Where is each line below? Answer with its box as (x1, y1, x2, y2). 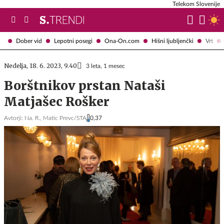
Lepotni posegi (54, 37, 92, 44)
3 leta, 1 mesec (86, 63, 125, 69)
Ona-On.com (104, 37, 139, 44)
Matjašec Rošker (4, 94, 109, 109)
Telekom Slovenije (172, 1, 220, 7)
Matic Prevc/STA (43, 115, 86, 121)
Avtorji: (4, 115, 23, 121)
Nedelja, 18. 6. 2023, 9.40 (4, 62, 77, 69)
